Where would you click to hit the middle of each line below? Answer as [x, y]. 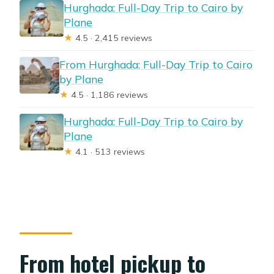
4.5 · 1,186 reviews [108, 94]
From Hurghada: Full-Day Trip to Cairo [156, 64]
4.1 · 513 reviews [109, 151]
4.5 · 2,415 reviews [113, 38]
